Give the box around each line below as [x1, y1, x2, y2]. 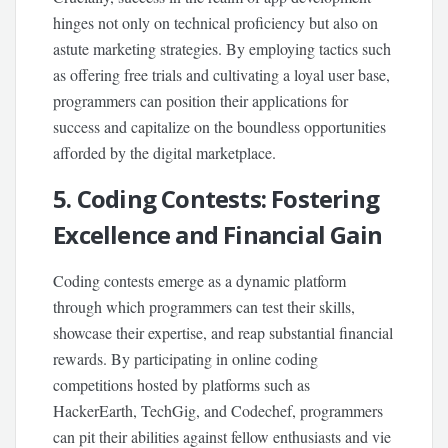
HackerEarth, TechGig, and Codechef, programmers [53, 400, 384, 422]
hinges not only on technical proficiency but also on [53, 12, 379, 34]
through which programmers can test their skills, [53, 296, 356, 318]
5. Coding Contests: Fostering [53, 182, 379, 216]
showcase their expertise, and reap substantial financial [53, 322, 394, 344]
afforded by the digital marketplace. [53, 142, 277, 164]
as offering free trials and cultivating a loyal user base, [53, 64, 391, 86]
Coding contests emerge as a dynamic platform [53, 270, 347, 292]
